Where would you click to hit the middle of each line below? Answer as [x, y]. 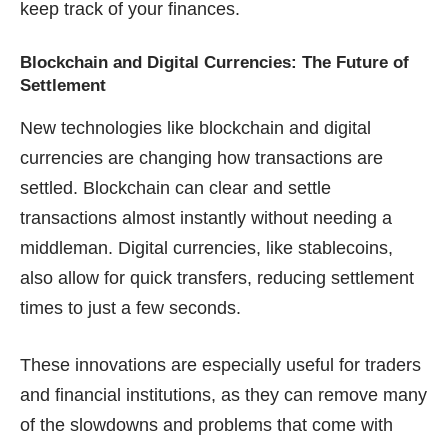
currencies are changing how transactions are [201, 157]
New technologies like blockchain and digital [195, 127]
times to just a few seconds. [130, 307]
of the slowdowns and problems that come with [206, 424]
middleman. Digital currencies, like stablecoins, [206, 247]
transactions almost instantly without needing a [206, 217]
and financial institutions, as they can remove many [223, 394]
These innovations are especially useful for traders [220, 364]
